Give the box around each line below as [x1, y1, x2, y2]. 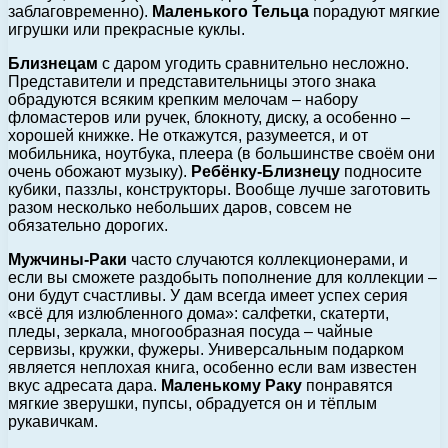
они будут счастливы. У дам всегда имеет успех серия [8, 286, 408, 304]
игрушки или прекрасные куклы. [8, 20, 245, 38]
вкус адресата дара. [8, 376, 161, 394]
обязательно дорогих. [8, 216, 168, 234]
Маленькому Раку [161, 376, 302, 394]
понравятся [302, 376, 393, 394]
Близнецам [8, 54, 98, 72]
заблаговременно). [8, 2, 152, 20]
